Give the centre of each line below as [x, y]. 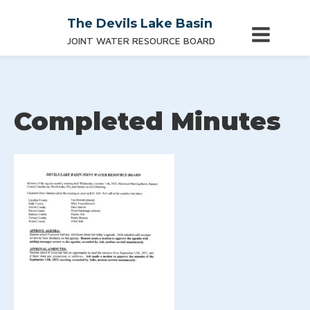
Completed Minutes [147, 121]
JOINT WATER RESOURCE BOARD [141, 40]
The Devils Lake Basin [140, 24]
